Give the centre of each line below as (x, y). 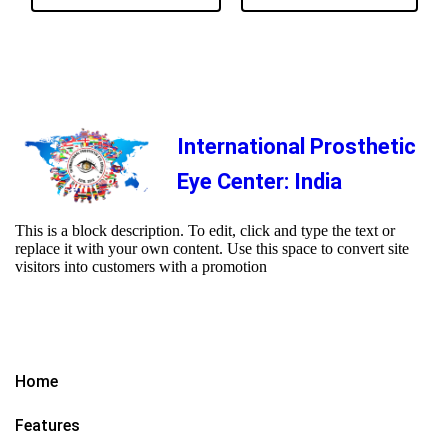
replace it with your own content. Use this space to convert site (212, 249)
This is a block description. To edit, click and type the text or (205, 231)
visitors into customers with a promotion (141, 267)
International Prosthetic (296, 146)
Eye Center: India (259, 181)
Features (47, 426)
